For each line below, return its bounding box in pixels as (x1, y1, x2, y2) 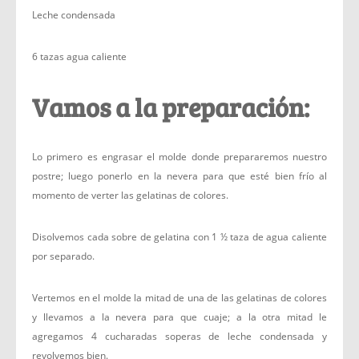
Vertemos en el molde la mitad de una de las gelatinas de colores (32, 291, 327, 305)
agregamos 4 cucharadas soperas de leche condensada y (32, 329, 327, 343)
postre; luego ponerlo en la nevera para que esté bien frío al (32, 169, 327, 183)
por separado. (32, 249, 95, 263)
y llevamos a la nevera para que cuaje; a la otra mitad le (32, 310, 327, 324)
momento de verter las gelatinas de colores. (32, 188, 228, 202)
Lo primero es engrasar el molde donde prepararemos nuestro (32, 150, 327, 163)
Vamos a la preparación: (32, 90, 309, 124)
